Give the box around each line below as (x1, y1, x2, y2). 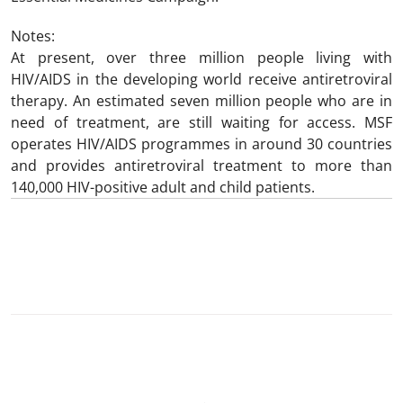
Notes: (11, 26, 55, 46)
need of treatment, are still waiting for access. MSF (11, 112, 392, 132)
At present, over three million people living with (11, 48, 392, 67)
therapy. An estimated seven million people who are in (11, 91, 392, 111)
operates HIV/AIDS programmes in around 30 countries (11, 134, 392, 154)
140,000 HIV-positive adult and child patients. (11, 177, 315, 197)
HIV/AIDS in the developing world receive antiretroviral (11, 69, 392, 89)
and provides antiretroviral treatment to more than (11, 156, 392, 175)
